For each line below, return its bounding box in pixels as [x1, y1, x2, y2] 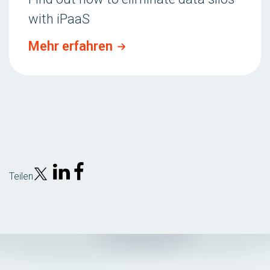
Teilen [9, 171, 33, 182]
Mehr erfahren [28, 39, 113, 54]
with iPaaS [28, 11, 90, 27]
